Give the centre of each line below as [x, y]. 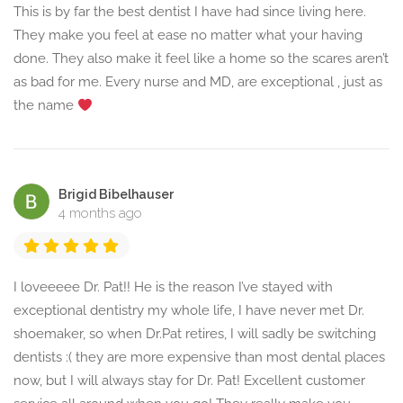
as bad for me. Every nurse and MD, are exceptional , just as [198, 82]
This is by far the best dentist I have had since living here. [190, 12]
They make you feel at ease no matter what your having [188, 36]
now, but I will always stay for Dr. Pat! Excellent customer [189, 381]
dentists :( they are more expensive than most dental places [199, 358]
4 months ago [100, 214]
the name [45, 106]
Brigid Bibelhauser [116, 195]
